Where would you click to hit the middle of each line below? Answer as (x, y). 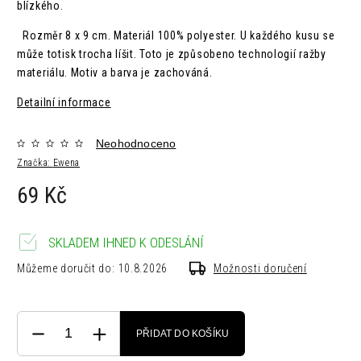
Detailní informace (64, 103)
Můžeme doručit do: (66, 269)
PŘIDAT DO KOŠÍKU (183, 334)
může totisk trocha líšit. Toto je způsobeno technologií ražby (172, 54)
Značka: (35, 163)
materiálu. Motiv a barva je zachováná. (115, 73)
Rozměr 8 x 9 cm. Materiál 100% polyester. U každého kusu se (176, 36)
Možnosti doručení (260, 269)
